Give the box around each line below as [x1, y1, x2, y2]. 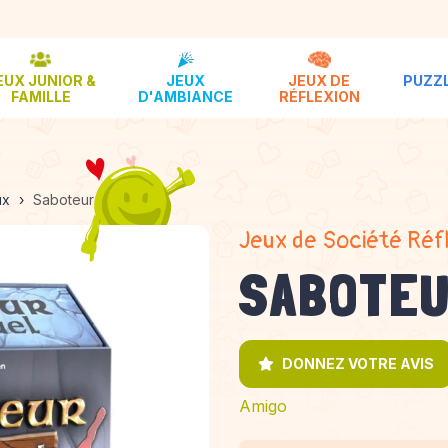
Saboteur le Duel [32, 191, 144, 208]
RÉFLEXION [278, 88, 360, 105]
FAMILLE [10, 88, 71, 105]
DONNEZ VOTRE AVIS [282, 355, 434, 372]
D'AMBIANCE [138, 88, 234, 105]
